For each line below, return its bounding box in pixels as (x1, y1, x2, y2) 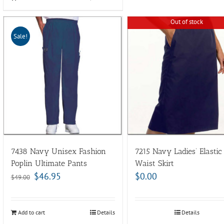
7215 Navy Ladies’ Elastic (134, 146, 222, 156)
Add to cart (17, 208, 45, 216)
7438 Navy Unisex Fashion (10, 146, 106, 156)
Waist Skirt (134, 158, 174, 168)
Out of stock (170, 17, 203, 26)
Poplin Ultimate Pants (10, 158, 87, 168)
